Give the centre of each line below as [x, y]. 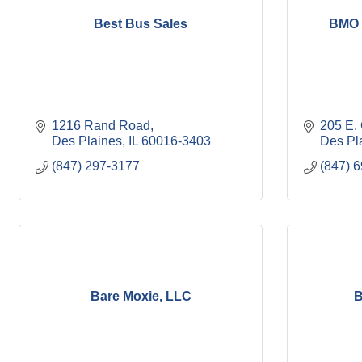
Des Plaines [87, 141]
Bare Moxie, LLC [141, 296]
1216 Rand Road [101, 126]
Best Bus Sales [141, 23]
